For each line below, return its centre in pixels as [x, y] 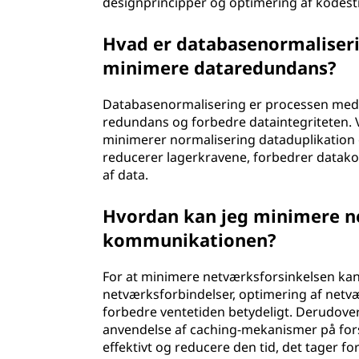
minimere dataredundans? [220, 67]
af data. [126, 175]
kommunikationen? [190, 240]
